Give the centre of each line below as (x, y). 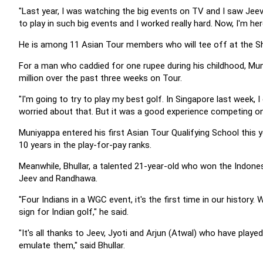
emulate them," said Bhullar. (72, 245)
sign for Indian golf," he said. (74, 212)
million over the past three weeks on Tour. (100, 78)
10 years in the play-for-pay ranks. (85, 145)
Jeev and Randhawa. (58, 178)
